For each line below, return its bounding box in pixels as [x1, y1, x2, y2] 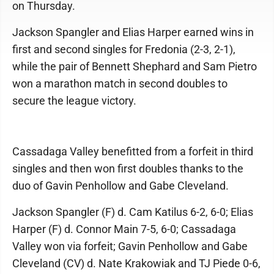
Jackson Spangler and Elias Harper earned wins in [12, 26, 254, 39]
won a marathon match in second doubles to [12, 77, 228, 90]
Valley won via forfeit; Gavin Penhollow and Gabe [12, 240, 248, 253]
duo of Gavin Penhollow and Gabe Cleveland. [12, 179, 229, 192]
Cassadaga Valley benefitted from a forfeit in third [12, 145, 253, 158]
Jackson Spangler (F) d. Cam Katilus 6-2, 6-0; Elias [12, 206, 253, 218]
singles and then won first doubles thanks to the [12, 162, 243, 175]
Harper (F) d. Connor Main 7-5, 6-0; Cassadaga [12, 223, 236, 235]
